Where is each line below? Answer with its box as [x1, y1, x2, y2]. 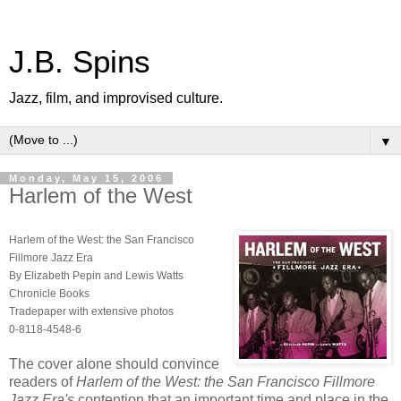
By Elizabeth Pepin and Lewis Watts [9, 269, 183, 282]
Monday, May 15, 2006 [9, 173, 164, 183]
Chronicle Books [9, 286, 90, 300]
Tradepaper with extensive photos [9, 304, 174, 318]
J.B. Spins [9, 45, 150, 79]
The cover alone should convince [9, 355, 219, 371]
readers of [9, 373, 76, 389]
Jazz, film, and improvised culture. [9, 90, 223, 106]
